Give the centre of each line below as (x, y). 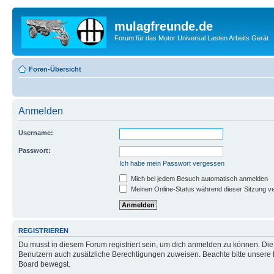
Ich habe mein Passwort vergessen (172, 163)
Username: (36, 132)
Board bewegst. (44, 265)
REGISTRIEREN (43, 230)
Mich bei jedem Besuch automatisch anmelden (198, 178)
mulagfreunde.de (164, 26)
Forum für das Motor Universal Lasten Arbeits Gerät (191, 38)
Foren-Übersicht (55, 69)
